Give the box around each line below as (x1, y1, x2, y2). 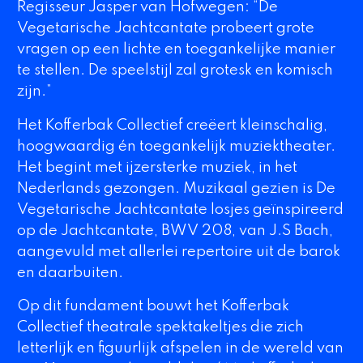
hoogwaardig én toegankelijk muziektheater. (16, 139, 335, 154)
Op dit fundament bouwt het (16, 298, 221, 314)
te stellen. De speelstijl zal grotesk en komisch (16, 63, 333, 79)
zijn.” (16, 84, 55, 100)
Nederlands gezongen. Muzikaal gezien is (16, 181, 316, 196)
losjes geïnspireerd (207, 202, 344, 217)
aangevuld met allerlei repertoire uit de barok (16, 244, 340, 259)
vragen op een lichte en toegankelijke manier (16, 42, 335, 58)
